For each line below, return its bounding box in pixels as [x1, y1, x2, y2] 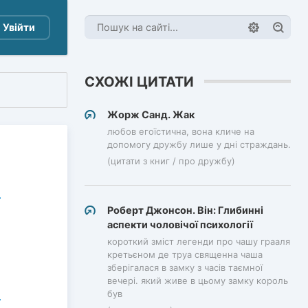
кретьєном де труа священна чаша [107, 249, 263, 261]
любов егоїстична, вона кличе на [107, 125, 254, 137]
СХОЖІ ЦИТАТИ [85, 73, 194, 90]
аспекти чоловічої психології [107, 218, 253, 230]
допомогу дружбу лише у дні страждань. [107, 138, 291, 150]
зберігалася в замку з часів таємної [107, 262, 263, 274]
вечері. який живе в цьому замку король [107, 275, 288, 287]
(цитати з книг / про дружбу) [107, 155, 235, 166]
